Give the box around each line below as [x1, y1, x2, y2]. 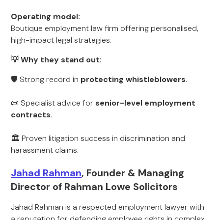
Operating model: [11, 11, 81, 22]
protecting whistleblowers [81, 74, 186, 84]
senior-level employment [95, 98, 196, 108]
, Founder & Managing [82, 166, 185, 179]
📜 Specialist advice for [11, 98, 96, 108]
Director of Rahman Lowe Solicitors [11, 180, 178, 193]
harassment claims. [11, 145, 79, 155]
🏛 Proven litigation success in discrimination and [11, 133, 186, 143]
